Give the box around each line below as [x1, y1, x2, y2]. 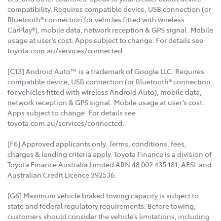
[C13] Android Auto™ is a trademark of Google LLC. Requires [7, 66, 204, 76]
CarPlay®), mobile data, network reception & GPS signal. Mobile [7, 25, 213, 35]
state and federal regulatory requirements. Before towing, [7, 201, 196, 211]
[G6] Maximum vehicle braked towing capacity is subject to [7, 190, 199, 201]
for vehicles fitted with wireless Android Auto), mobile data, [7, 87, 202, 97]
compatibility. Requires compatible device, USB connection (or [7, 4, 211, 14]
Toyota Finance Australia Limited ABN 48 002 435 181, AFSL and [7, 159, 212, 170]
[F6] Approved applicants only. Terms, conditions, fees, [7, 139, 186, 149]
